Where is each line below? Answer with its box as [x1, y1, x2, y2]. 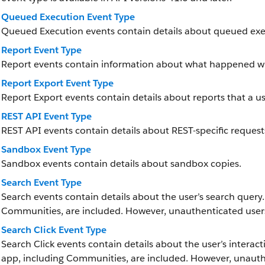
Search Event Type [1, 176, 82, 189]
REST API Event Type [1, 110, 92, 122]
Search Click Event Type [1, 224, 106, 236]
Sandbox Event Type [1, 143, 91, 156]
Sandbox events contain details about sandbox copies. [1, 157, 241, 170]
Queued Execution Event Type [1, 11, 135, 23]
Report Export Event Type [1, 77, 114, 89]
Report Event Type [1, 44, 82, 56]
